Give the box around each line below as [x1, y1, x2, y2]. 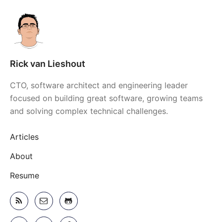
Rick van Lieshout [9, 58, 85, 69]
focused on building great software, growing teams [9, 93, 203, 103]
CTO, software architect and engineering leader [9, 80, 188, 90]
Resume [9, 170, 39, 180]
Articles [9, 132, 39, 142]
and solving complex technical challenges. [9, 106, 168, 116]
